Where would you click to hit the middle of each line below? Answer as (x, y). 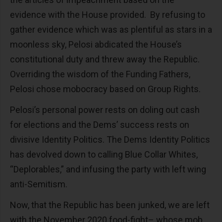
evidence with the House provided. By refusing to (108, 15)
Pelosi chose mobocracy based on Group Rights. (106, 89)
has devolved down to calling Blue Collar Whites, (104, 155)
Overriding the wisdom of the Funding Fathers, (100, 74)
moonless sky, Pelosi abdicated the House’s (96, 45)
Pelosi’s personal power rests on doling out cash (105, 110)
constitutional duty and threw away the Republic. (106, 59)
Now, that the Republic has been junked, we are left (110, 205)
